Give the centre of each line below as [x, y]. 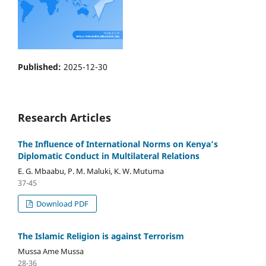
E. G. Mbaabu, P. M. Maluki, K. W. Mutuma [91, 171]
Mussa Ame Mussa [51, 251]
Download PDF [62, 204]
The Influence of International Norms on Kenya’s [118, 144]
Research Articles [64, 118]
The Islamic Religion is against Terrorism [101, 236]
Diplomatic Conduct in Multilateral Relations [109, 156]
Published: [41, 67]
